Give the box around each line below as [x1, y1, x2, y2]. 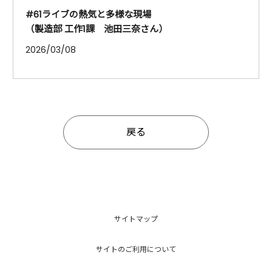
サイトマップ [114, 213, 158, 224]
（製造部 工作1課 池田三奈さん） [25, 22, 168, 35]
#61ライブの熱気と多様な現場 [25, 7, 151, 21]
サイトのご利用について [96, 243, 176, 254]
